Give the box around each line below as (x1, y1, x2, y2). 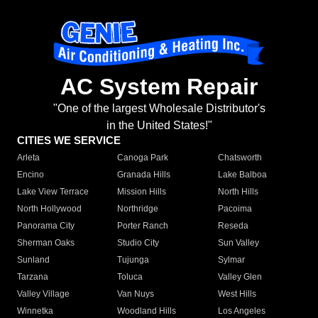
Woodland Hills (117, 306, 177, 317)
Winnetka (17, 306, 53, 317)
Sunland (17, 255, 50, 265)
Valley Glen (217, 272, 262, 283)
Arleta (17, 153, 40, 163)
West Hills (217, 289, 256, 300)
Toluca (117, 272, 143, 283)
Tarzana (17, 272, 48, 283)
